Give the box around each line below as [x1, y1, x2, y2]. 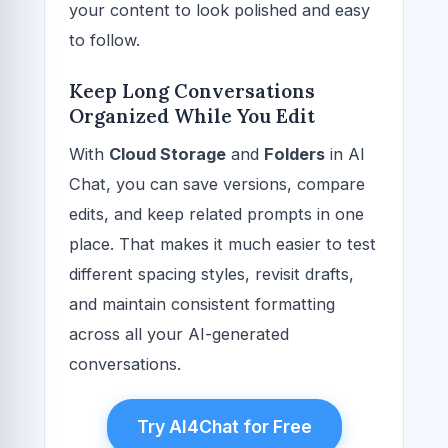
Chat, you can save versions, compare [69, 173, 365, 194]
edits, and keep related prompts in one [69, 203, 364, 224]
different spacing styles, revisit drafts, [69, 263, 354, 284]
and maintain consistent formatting [69, 293, 335, 314]
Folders [264, 143, 325, 164]
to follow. [69, 30, 140, 51]
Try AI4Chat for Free [136, 415, 312, 437]
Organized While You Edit [69, 104, 315, 129]
